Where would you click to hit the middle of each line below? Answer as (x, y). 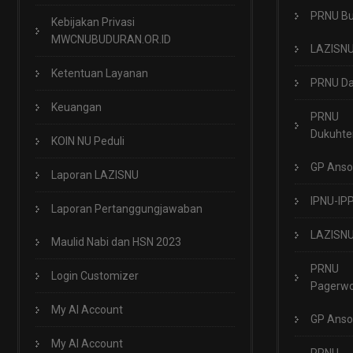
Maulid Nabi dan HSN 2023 (116, 242)
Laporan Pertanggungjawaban (127, 209)
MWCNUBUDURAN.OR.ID (111, 39)
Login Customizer (95, 276)
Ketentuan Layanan (100, 73)
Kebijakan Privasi (93, 22)
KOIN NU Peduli (88, 141)
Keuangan (76, 107)
